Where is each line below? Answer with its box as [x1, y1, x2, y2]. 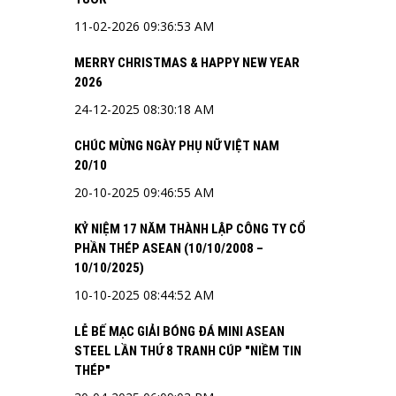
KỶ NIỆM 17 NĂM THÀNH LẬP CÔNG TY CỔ [73, 221, 306, 237]
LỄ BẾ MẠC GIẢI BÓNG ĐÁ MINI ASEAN [73, 324, 285, 339]
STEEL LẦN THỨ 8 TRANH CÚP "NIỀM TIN [73, 343, 301, 359]
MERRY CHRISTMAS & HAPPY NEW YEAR [73, 55, 300, 71]
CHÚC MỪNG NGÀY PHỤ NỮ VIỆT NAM [73, 138, 279, 154]
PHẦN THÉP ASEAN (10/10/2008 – [73, 240, 263, 256]
